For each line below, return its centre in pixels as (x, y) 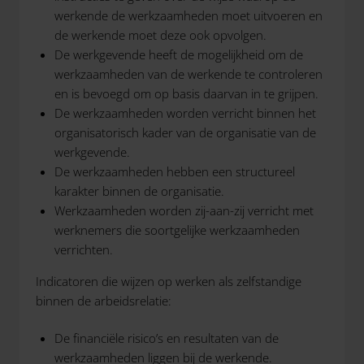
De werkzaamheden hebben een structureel (174, 171)
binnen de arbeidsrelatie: (104, 300)
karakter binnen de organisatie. (139, 191)
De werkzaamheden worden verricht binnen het (185, 113)
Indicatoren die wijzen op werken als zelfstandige (169, 281)
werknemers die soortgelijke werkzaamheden (177, 230)
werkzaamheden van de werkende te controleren (188, 74)
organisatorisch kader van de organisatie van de (185, 132)
